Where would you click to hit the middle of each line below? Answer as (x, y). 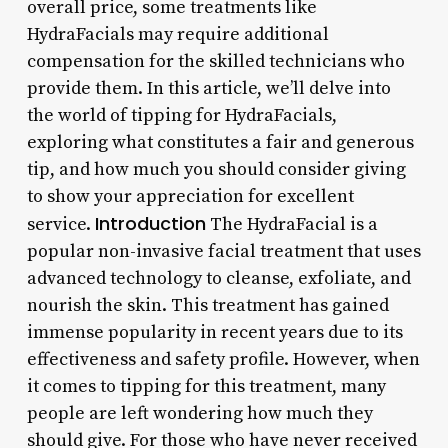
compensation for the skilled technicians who (215, 61)
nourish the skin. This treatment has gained (207, 305)
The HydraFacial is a (291, 224)
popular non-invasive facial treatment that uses (223, 251)
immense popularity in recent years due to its (214, 332)
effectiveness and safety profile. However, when (223, 359)
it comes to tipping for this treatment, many (206, 386)
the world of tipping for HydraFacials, (181, 115)
